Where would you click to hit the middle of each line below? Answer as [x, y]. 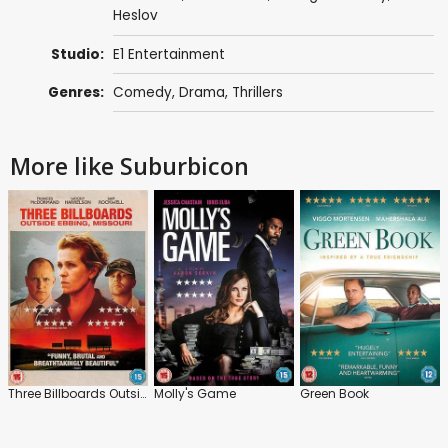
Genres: [76, 93]
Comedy [142, 93]
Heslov [135, 16]
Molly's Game [195, 394]
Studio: [78, 54]
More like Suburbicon [129, 166]
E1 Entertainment [168, 54]
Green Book [334, 394]
